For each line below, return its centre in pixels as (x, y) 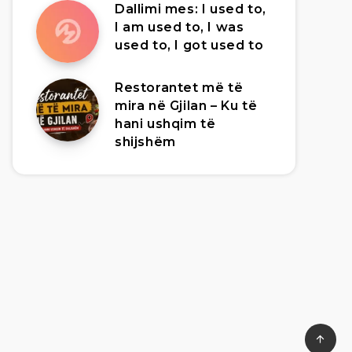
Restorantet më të (179, 88)
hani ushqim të (165, 124)
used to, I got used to (189, 45)
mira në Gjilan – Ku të (186, 106)
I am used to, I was (180, 27)
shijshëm (145, 142)
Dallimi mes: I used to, (191, 9)
